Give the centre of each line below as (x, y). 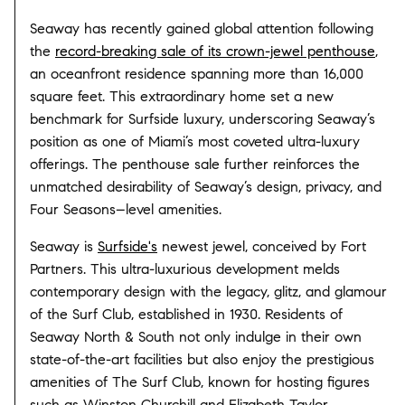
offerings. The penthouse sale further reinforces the (195, 164)
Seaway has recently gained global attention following (202, 28)
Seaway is (64, 246)
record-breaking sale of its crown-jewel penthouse (215, 51)
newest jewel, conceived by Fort (262, 246)
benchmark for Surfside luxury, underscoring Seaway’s (202, 118)
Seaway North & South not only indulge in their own (196, 336)
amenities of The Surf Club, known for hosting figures (200, 381)
